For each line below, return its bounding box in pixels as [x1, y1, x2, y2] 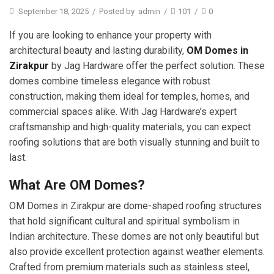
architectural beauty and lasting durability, [9, 45, 187, 57]
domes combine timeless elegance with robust [9, 75, 210, 87]
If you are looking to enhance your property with [9, 29, 212, 42]
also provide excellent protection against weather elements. [9, 245, 265, 257]
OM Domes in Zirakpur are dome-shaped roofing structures [9, 199, 262, 212]
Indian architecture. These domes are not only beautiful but [9, 230, 259, 242]
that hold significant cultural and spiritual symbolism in [9, 215, 240, 227]
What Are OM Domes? [9, 176, 145, 193]
